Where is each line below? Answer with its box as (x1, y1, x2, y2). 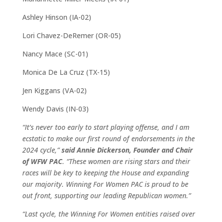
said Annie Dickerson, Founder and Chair (61, 145, 193, 155)
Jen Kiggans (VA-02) (22, 86, 87, 95)
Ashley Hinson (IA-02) (22, 12, 91, 22)
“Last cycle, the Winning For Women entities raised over (22, 209, 195, 219)
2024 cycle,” (22, 145, 61, 155)
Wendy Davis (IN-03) (22, 104, 89, 113)
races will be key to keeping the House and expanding (22, 168, 189, 177)
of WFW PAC (22, 157, 62, 166)
